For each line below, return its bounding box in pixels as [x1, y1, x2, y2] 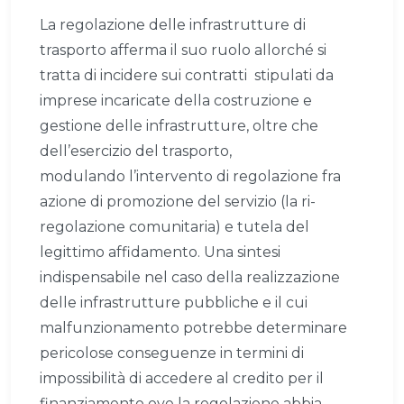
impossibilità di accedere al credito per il [40, 370, 324, 388]
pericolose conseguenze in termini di [40, 344, 304, 363]
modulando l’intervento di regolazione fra [40, 168, 341, 186]
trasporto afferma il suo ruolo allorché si [40, 41, 326, 60]
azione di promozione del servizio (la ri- [40, 193, 316, 211]
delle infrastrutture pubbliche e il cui [40, 294, 308, 312]
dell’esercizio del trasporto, [40, 142, 232, 161]
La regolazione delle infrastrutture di [40, 16, 306, 34]
